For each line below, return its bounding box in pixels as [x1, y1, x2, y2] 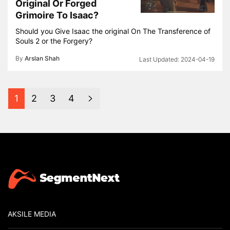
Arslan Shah [25, 54, 60, 62]
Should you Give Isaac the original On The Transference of [15, 27, 210, 35]
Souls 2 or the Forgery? [15, 36, 92, 45]
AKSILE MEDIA [8, 209, 56, 218]
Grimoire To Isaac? [15, 10, 99, 21]
